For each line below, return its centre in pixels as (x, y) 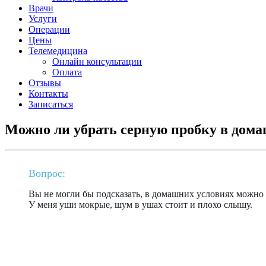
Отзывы (45, 83)
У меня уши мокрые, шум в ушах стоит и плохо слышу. (140, 204)
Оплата (67, 72)
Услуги (43, 19)
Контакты (48, 94)
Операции (49, 29)
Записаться (51, 104)
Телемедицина (58, 51)
